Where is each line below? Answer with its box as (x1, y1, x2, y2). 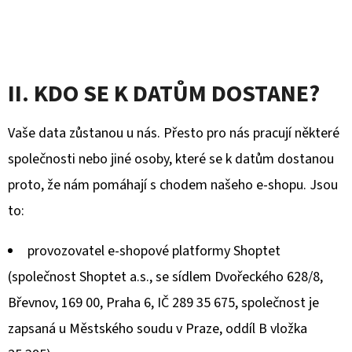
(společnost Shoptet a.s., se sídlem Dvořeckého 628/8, (8, 267, 323, 287)
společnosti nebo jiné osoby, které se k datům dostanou (8, 149, 334, 169)
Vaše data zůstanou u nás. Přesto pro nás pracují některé (8, 123, 339, 143)
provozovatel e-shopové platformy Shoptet (27, 241, 280, 261)
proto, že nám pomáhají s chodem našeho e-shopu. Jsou (8, 175, 338, 195)
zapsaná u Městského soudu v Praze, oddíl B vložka (8, 319, 307, 339)
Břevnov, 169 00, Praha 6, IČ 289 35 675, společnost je (8, 293, 319, 313)
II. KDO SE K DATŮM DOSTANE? (8, 77, 320, 111)
